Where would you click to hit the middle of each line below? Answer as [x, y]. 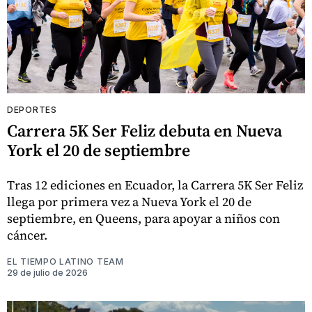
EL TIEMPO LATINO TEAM [65, 261]
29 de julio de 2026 [47, 272]
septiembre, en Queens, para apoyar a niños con [143, 218]
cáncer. [27, 235]
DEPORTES [32, 109]
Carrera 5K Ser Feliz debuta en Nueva [145, 130]
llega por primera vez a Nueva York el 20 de [129, 201]
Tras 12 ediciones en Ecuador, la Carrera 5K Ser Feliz [155, 185]
